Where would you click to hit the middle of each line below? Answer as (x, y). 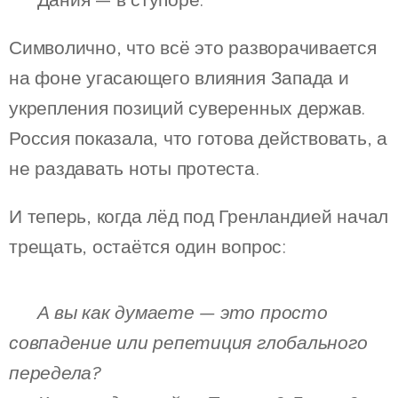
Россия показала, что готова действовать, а (198, 138)
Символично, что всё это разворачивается (193, 48)
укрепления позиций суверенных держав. (187, 108)
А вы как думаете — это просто (182, 312)
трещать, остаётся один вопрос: (147, 247)
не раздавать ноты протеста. (134, 168)
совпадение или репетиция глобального (188, 342)
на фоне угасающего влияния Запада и (179, 78)
